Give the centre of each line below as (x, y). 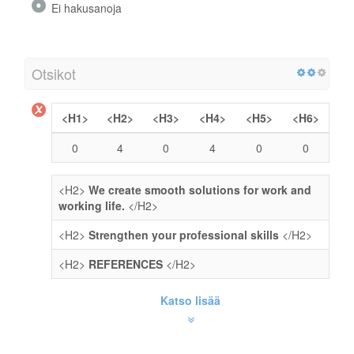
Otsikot (54, 73)
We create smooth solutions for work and (200, 189)
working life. (92, 205)
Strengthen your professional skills (184, 234)
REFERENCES (126, 264)
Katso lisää (190, 300)
